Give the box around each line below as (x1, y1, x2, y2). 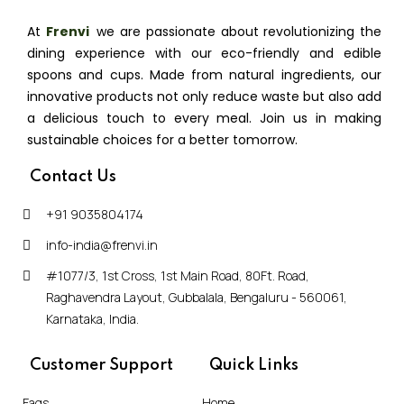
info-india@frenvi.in (46, 236, 158, 253)
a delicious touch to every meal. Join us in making (27, 109, 381, 127)
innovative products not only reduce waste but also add (27, 87, 381, 106)
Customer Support (30, 357, 173, 373)
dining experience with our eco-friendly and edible (27, 44, 381, 62)
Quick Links (209, 357, 298, 373)
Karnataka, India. (46, 310, 139, 327)
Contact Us (30, 169, 116, 185)
